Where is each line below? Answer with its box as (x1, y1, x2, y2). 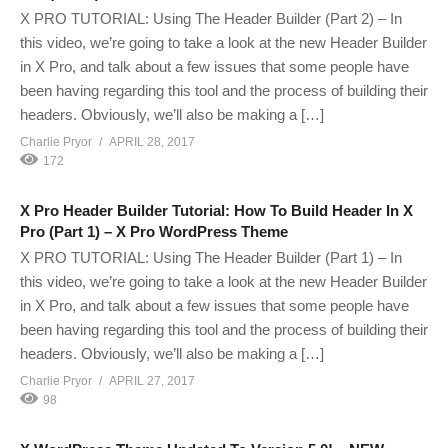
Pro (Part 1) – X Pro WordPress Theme (20, 222, 288, 240)
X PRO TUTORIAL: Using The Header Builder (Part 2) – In (20, 9, 402, 27)
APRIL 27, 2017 (109, 373, 195, 388)
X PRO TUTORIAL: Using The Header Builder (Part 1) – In (20, 248, 402, 266)
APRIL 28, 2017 (109, 134, 195, 149)
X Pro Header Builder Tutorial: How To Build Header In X (20, 201, 413, 219)
